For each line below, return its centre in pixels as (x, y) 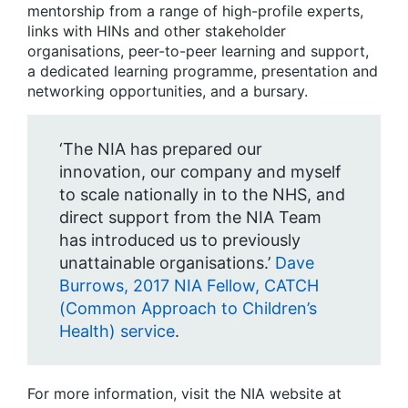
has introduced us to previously (180, 240)
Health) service (117, 331)
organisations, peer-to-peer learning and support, (198, 51)
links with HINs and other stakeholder (157, 31)
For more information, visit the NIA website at (184, 393)
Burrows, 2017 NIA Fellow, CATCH (189, 285)
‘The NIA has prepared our (161, 148)
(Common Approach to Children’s (188, 308)
